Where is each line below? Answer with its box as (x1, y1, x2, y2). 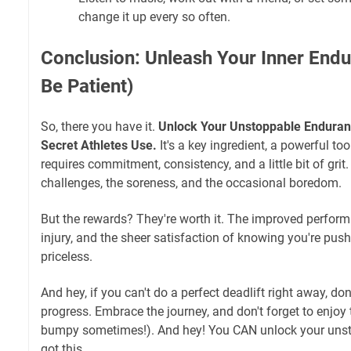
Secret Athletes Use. (41, 137, 157, 153)
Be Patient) (41, 74, 133, 97)
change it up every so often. (78, 9, 230, 24)
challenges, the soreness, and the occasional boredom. (41, 175, 342, 190)
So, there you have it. (41, 118, 158, 134)
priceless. (41, 248, 92, 264)
